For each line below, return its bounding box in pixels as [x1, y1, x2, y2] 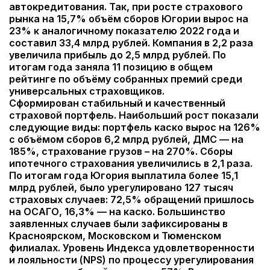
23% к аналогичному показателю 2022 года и [9, 25, 239, 37]
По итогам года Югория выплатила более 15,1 [9, 169, 238, 181]
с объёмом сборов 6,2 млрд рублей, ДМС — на [9, 133, 243, 145]
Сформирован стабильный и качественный [9, 97, 225, 109]
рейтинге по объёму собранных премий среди [9, 73, 242, 85]
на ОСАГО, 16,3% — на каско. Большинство [9, 206, 225, 218]
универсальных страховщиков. [9, 85, 165, 97]
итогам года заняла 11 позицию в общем [9, 61, 213, 73]
